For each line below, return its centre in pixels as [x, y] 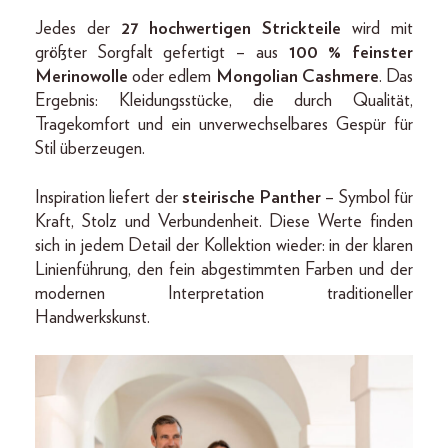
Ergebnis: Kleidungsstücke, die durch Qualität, [224, 100]
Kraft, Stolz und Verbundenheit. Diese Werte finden [224, 221]
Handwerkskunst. [92, 317]
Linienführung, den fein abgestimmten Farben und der [224, 269]
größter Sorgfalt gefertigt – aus [162, 52]
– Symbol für [367, 197]
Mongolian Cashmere [297, 76]
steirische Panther [251, 197]
